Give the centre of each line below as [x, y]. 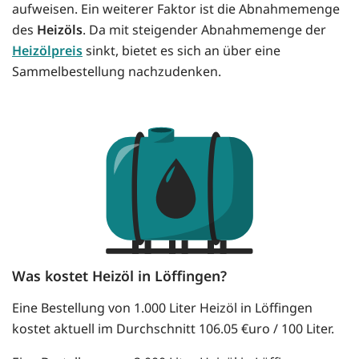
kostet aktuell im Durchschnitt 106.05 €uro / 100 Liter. [173, 329]
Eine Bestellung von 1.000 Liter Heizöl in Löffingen [162, 308]
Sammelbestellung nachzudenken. [117, 72]
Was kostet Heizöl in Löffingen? [119, 276]
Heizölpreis [47, 51]
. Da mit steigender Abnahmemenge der [204, 30]
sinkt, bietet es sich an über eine [182, 51]
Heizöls [60, 30]
